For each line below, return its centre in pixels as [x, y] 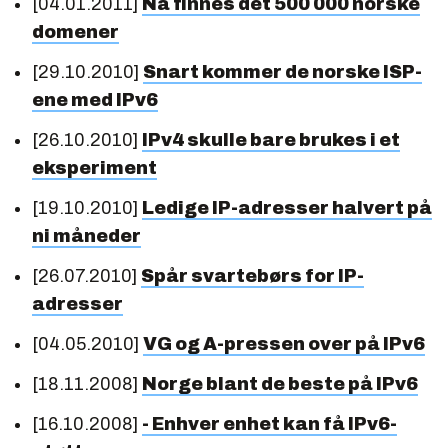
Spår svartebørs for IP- [252, 275]
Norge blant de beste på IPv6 [280, 383]
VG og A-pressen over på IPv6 [284, 343]
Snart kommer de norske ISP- [282, 71]
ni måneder [86, 235]
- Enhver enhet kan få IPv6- [269, 423]
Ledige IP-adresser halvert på [287, 207]
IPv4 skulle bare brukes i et [271, 139]
